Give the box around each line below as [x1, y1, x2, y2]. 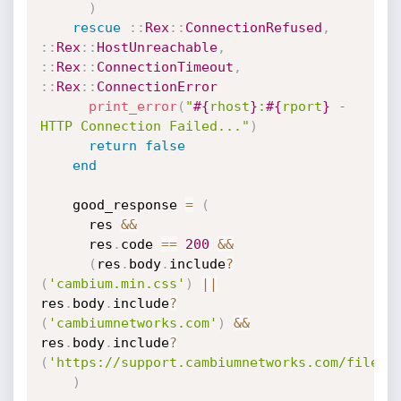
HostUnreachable [96, 39, 218, 55]
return [88, 138, 137, 154]
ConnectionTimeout [96, 59, 234, 75]
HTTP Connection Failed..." [39, 118, 250, 134]
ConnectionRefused [184, 20, 322, 36]
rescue [72, 20, 121, 36]
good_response [72, 197, 185, 213]
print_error [88, 98, 177, 115]
